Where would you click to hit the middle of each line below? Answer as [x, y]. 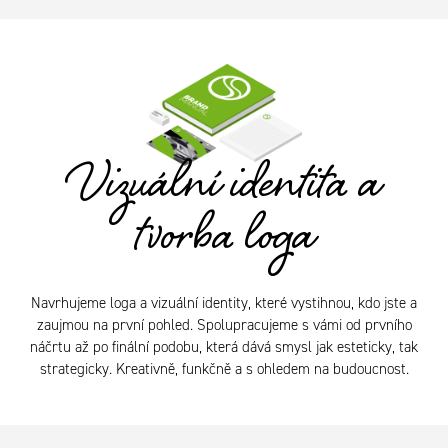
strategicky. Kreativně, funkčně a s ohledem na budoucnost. [224, 369]
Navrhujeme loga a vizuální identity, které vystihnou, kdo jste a [224, 303]
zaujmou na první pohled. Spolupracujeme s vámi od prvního [224, 325]
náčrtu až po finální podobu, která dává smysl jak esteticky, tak [224, 347]
